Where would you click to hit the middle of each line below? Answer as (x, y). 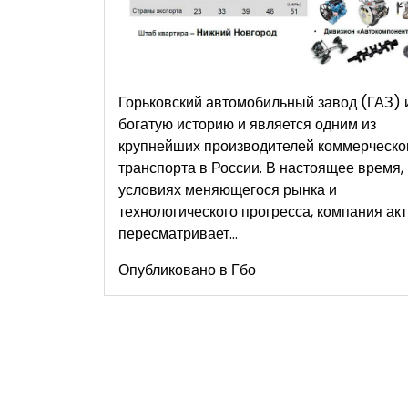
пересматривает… (178, 233)
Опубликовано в (175, 270)
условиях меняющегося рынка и (228, 189)
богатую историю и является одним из (247, 124)
